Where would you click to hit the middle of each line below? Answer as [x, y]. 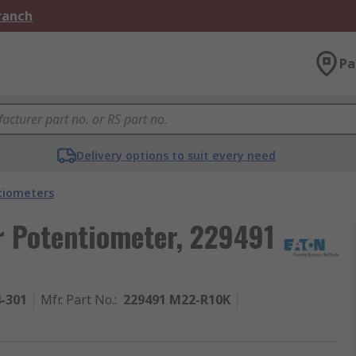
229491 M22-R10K [177, 300]
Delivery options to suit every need [176, 155]
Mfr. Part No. [77, 300]
